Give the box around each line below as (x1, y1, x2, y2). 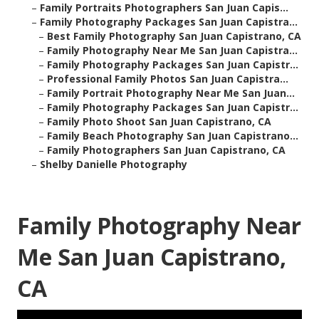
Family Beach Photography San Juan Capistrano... (47, 129, 298, 143)
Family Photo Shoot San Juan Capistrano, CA (47, 115, 271, 129)
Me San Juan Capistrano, (17, 241, 286, 273)
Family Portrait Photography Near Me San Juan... (47, 86, 295, 100)
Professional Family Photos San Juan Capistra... (47, 72, 288, 86)
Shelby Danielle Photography (40, 157, 187, 172)
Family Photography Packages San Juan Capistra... (40, 15, 298, 29)
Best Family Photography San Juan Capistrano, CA (47, 29, 301, 43)
